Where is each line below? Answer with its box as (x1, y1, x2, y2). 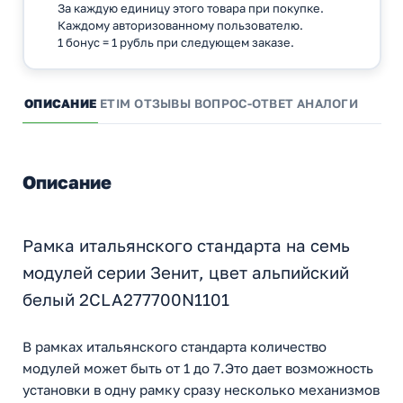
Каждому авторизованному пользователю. (57, 17, 303, 32)
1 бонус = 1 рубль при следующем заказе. (57, 34, 294, 49)
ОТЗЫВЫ (134, 96, 191, 112)
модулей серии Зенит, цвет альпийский (22, 263, 349, 283)
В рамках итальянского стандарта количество (22, 338, 327, 355)
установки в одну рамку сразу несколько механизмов (22, 381, 380, 399)
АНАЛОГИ (297, 96, 359, 112)
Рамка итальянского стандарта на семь (22, 236, 350, 256)
